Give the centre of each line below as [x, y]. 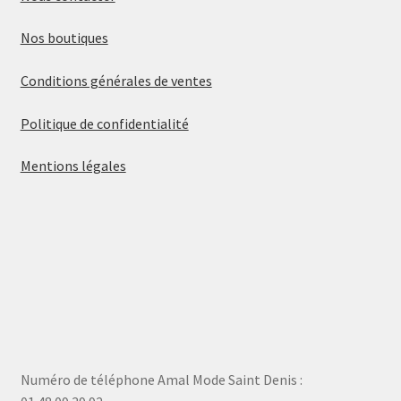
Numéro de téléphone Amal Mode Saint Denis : [161, 379]
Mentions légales [73, 166]
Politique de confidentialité [104, 123]
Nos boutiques [64, 38]
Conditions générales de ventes [116, 81]
